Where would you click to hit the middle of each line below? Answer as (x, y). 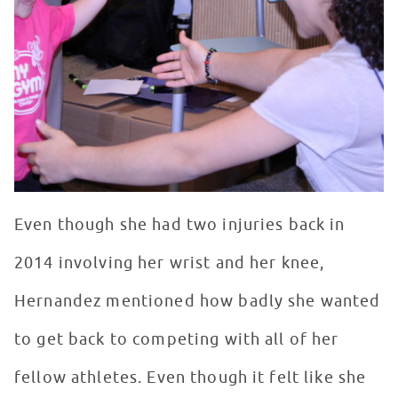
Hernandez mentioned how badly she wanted (198, 302)
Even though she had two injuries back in (180, 225)
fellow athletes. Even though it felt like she (191, 378)
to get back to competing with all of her (177, 340)
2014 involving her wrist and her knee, (170, 263)
